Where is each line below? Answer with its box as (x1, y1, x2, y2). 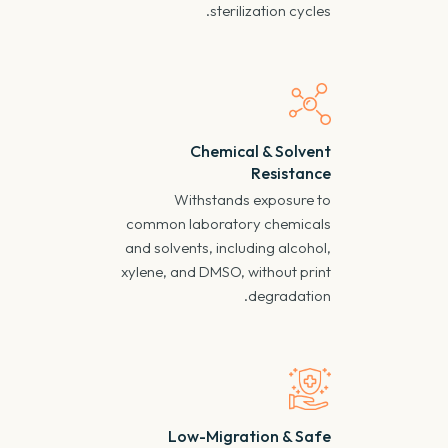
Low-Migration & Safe (167, 425, 331, 446)
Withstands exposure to (173, 189, 331, 209)
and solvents (124, 237, 209, 257)
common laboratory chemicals (125, 213, 331, 233)
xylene (120, 261, 163, 281)
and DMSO (169, 261, 241, 281)
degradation (247, 285, 331, 305)
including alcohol (215, 237, 327, 257)
